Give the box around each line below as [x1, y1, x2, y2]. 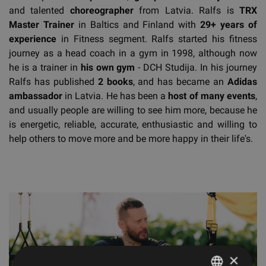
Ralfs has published [9, 75, 98, 87]
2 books [97, 75, 133, 87]
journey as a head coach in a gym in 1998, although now [9, 47, 257, 59]
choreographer [69, 4, 134, 16]
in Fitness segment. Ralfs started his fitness [56, 33, 257, 45]
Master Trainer [9, 18, 74, 30]
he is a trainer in [9, 61, 81, 73]
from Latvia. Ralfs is [133, 4, 240, 16]
